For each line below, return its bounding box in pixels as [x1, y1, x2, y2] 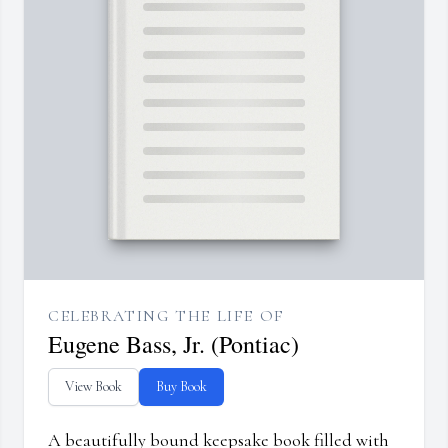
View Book [65, 378, 122, 396]
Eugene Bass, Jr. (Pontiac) [48, 328, 299, 361]
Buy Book [156, 378, 207, 396]
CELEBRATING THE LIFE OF [48, 306, 285, 327]
